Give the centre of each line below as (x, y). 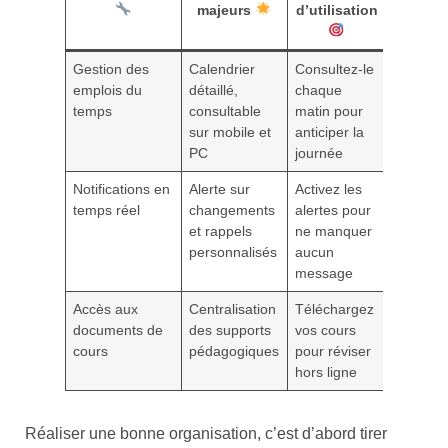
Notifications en (122, 188)
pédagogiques (234, 350)
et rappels (221, 230)
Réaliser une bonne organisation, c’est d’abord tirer (206, 433)
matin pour (329, 110)
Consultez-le (335, 68)
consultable (225, 110)
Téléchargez (335, 308)
